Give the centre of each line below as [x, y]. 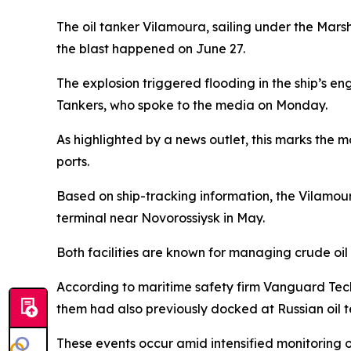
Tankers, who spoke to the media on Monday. [192, 105]
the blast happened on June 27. [151, 48]
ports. [73, 161]
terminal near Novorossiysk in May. [161, 217]
